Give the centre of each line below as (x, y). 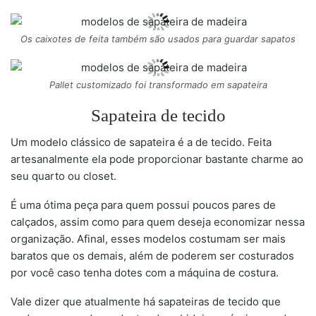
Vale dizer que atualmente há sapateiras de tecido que (146, 302)
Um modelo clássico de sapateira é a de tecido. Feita (141, 142)
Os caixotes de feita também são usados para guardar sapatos (158, 39)
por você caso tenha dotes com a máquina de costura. (145, 273)
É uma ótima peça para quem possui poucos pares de (143, 205)
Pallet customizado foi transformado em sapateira (158, 85)
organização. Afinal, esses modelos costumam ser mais (148, 239)
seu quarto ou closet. (63, 176)
